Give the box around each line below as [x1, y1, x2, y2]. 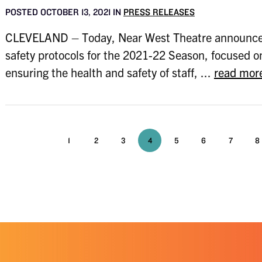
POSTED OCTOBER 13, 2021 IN [5, 6, 123, 18]
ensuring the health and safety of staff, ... [5, 65, 214, 80]
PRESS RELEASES [123, 6, 195, 18]
